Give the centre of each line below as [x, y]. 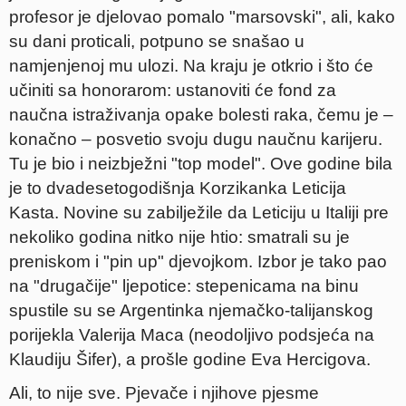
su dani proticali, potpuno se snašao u [157, 41]
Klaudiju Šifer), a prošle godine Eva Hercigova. [190, 359]
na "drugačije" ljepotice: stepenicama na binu [184, 286]
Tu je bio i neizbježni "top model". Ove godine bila [201, 164]
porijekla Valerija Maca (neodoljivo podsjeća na [192, 335]
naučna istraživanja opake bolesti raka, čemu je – [201, 115]
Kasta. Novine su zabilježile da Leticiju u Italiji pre [199, 213]
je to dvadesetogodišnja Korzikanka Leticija [178, 188]
